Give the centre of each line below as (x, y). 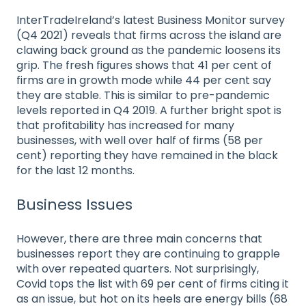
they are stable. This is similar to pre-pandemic (143, 95)
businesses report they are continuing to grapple (148, 253)
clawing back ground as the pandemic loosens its (149, 50)
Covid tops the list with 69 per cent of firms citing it (153, 283)
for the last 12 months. (75, 170)
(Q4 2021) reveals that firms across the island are (149, 35)
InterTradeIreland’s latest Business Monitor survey (151, 20)
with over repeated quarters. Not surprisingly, (138, 268)
